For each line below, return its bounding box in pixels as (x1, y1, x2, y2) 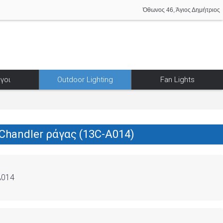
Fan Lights (160, 75, 195, 84)
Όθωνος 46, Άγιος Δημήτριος (143, 6, 220, 13)
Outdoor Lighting (57, 75, 113, 84)
